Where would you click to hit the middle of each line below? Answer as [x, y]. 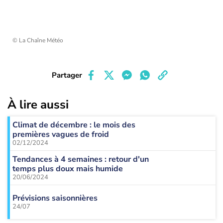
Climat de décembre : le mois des [74, 125]
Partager [67, 75]
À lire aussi [38, 105]
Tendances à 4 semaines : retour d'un [81, 159]
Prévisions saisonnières [55, 198]
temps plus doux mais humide [68, 168]
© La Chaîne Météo [38, 40]
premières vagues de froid [61, 134]
